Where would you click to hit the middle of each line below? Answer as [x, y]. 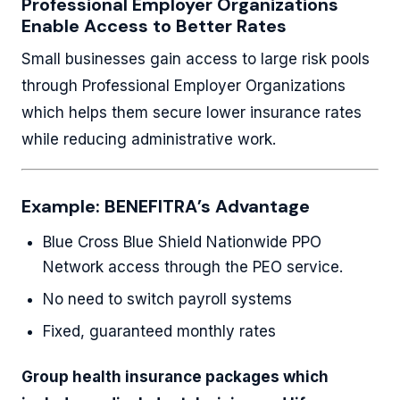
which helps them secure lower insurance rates [192, 112]
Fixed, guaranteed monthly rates [159, 331]
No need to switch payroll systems [167, 299]
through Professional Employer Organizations [183, 86]
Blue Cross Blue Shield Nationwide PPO [182, 242]
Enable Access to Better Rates [154, 26]
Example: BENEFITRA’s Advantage [166, 206]
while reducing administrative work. [149, 139]
